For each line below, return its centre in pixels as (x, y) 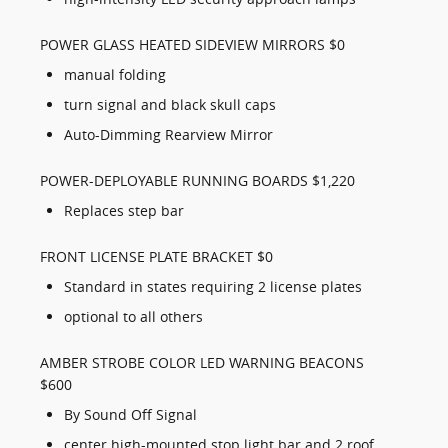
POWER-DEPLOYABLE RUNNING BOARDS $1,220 (197, 181)
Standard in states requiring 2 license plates (213, 287)
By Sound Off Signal (130, 415)
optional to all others (133, 317)
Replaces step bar (124, 211)
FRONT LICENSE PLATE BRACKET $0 (156, 257)
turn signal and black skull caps (170, 105)
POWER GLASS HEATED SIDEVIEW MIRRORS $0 (192, 45)
